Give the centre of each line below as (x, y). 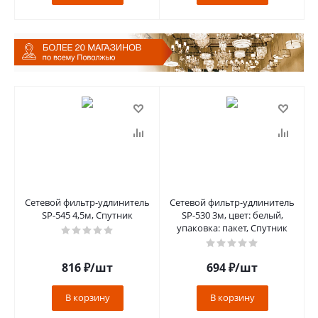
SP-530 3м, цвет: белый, (232, 215)
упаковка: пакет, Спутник (232, 227)
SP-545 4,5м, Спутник (87, 215)
